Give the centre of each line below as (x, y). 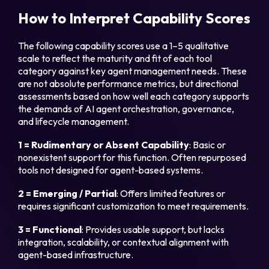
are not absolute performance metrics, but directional (128, 84)
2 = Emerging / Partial (68, 194)
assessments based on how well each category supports (134, 96)
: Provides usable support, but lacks (153, 230)
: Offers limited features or (171, 194)
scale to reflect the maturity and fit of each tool (115, 59)
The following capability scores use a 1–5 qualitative (124, 46)
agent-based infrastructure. (76, 255)
